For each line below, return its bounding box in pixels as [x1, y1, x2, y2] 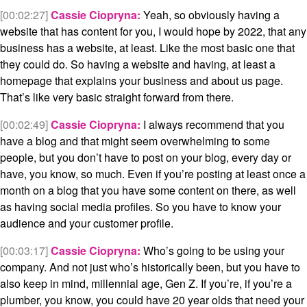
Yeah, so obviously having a [140, 7, 280, 23]
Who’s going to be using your [140, 243, 284, 259]
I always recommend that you [140, 116, 284, 133]
